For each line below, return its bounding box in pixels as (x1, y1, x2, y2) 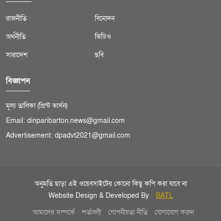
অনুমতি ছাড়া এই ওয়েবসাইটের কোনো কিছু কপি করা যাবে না (34, 179, 187, 189)
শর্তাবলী (81, 208, 101, 218)
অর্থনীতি (6, 32, 26, 42)
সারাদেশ (6, 50, 28, 60)
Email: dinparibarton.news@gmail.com (6, 116, 125, 126)
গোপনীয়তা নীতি (108, 208, 147, 218)
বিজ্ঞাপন (6, 75, 30, 87)
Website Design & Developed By (48, 191, 151, 201)
